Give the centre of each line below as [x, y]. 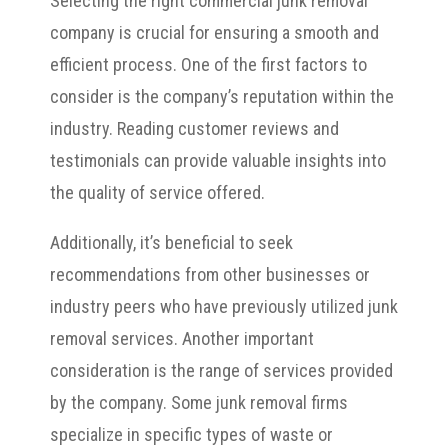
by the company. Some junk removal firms [199, 403]
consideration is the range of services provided [221, 371]
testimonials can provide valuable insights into [218, 161]
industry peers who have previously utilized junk [224, 307]
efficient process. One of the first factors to [208, 65]
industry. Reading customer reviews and [194, 129]
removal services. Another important [182, 339]
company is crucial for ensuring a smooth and [214, 33]
